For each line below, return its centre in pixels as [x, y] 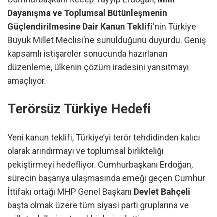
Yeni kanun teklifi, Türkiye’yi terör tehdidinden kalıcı [104, 137]
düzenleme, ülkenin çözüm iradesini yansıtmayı [98, 67]
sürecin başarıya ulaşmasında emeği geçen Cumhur [106, 178]
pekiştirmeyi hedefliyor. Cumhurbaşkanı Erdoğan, [100, 164]
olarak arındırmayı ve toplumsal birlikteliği [85, 151]
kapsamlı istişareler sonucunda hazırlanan [87, 53]
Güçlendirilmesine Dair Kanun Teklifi [80, 26]
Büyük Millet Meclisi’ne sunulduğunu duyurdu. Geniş [107, 40]
